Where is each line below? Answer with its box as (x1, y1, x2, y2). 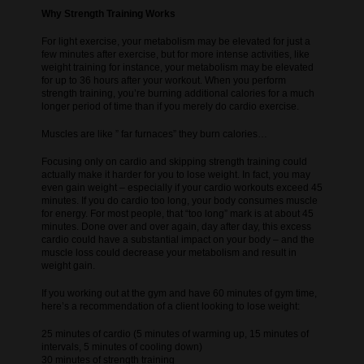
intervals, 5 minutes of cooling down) (41, 340, 202, 353)
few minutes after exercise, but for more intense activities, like (41, 49, 310, 61)
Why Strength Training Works (41, 8, 175, 20)
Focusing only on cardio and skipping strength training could (41, 155, 307, 167)
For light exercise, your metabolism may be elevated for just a (41, 36, 310, 48)
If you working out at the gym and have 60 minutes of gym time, (41, 287, 317, 299)
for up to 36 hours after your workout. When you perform (41, 75, 286, 87)
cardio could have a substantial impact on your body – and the (41, 233, 314, 245)
